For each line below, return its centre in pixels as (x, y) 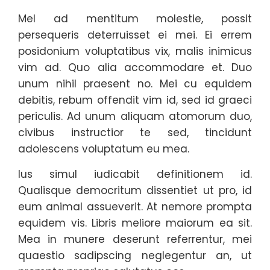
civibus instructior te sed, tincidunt (135, 133)
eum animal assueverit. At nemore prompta (135, 207)
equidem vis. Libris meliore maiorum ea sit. (135, 223)
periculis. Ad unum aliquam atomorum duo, (135, 116)
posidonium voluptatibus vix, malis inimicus (135, 51)
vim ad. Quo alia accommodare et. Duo (135, 67)
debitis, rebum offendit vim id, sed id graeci (135, 100)
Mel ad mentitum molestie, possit (135, 19)
